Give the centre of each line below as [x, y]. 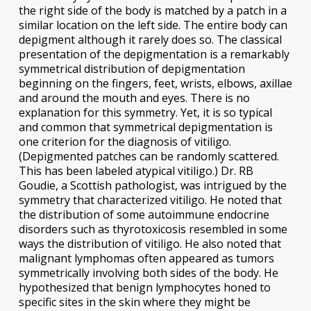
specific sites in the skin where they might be [134, 302]
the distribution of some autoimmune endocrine [144, 214]
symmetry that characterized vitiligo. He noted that [150, 200]
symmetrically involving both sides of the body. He [148, 272]
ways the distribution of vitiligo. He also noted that [150, 243]
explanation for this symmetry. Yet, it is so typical [145, 112]
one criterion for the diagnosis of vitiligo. [125, 141]
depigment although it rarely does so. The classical [150, 39]
